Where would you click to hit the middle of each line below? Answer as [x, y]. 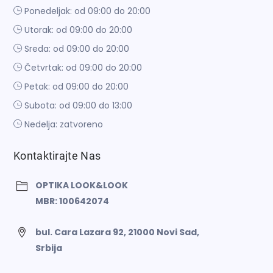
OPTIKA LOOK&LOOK [82, 186]
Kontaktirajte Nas [57, 156]
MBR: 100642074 [72, 201]
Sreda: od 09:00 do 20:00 [77, 49]
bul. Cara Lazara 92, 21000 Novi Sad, [117, 232]
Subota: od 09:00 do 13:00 [78, 106]
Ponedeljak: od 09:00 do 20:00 [87, 11]
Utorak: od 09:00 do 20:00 [78, 30]
